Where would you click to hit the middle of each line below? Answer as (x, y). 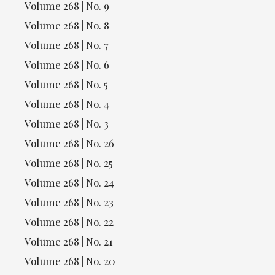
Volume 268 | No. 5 (66, 84)
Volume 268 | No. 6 (67, 65)
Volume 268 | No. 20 (70, 261)
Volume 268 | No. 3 (67, 124)
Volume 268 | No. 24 (69, 183)
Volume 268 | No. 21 (69, 242)
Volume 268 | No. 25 (69, 163)
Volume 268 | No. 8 (67, 25)
